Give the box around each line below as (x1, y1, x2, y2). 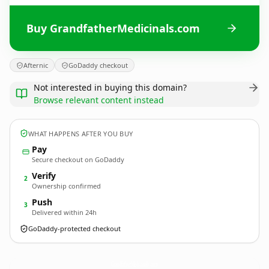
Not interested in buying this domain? (34, 82, 187, 93)
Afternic (23, 61, 48, 70)
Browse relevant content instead (34, 94, 164, 106)
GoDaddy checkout (68, 61, 128, 70)
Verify (32, 170, 56, 181)
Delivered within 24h (32, 208, 97, 217)
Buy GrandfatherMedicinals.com (26, 20, 200, 35)
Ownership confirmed (32, 181, 101, 190)
